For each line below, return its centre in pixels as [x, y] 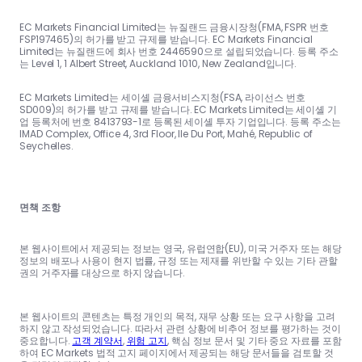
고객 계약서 [97, 340]
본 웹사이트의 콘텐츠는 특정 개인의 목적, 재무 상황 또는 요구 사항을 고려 [177, 316]
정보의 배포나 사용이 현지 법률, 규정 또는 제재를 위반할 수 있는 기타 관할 [179, 260]
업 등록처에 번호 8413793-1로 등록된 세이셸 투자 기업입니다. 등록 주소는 [180, 121]
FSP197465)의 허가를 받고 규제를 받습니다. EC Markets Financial [166, 39]
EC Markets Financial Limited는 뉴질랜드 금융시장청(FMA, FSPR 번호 [174, 27]
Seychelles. [46, 145]
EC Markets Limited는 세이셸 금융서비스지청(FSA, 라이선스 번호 [162, 97]
